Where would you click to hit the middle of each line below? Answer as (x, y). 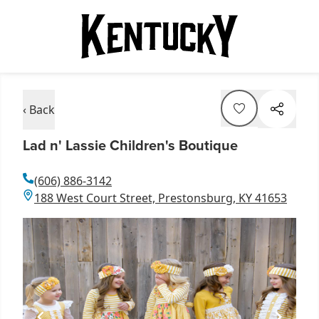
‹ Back (39, 109)
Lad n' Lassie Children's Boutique (130, 145)
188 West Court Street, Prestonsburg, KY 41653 (161, 198)
